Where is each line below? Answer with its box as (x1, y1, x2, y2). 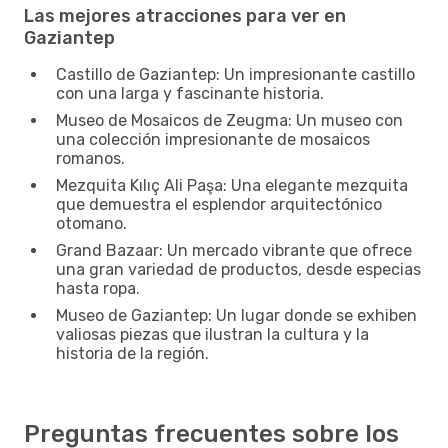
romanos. (56, 148, 125, 168)
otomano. (56, 213, 127, 233)
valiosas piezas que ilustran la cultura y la (56, 324, 369, 344)
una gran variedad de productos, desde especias (56, 259, 421, 279)
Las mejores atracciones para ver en (24, 4, 346, 27)
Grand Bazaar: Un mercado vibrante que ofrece (56, 240, 412, 260)
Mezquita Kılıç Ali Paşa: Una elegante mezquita (56, 175, 408, 195)
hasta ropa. (56, 278, 140, 298)
